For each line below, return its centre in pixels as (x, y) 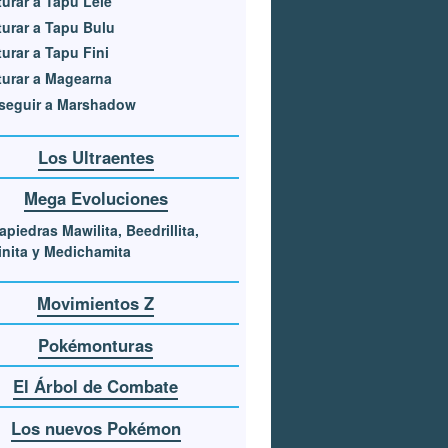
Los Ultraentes (95, 156)
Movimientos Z (96, 303)
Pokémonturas (96, 344)
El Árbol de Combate (96, 386)
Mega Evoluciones (95, 198)
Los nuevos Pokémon (95, 428)
